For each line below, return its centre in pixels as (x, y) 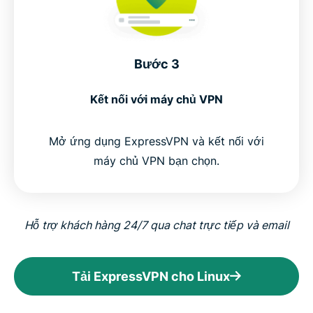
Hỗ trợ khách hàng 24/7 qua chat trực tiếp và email (156, 225)
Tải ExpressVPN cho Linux (151, 276)
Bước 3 (156, 64)
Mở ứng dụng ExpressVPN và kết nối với (156, 141)
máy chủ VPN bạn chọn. (156, 160)
